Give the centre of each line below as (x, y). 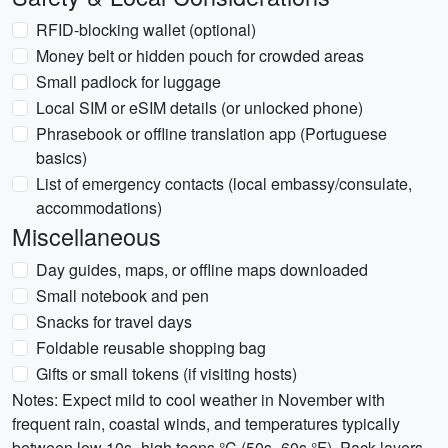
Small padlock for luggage (128, 81)
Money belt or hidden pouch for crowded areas (200, 55)
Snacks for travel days (114, 321)
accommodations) (99, 207)
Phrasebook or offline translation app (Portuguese (211, 133)
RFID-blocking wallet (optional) (146, 29)
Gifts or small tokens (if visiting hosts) (166, 373)
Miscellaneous (86, 236)
